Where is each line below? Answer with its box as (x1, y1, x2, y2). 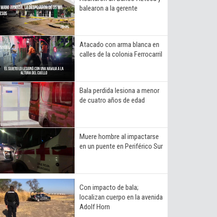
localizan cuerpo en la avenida (79, 192, 163, 201)
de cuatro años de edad (79, 95, 145, 105)
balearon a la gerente (79, 3, 138, 13)
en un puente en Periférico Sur (79, 141, 163, 151)
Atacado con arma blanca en (79, 40, 159, 49)
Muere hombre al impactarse (79, 132, 159, 141)
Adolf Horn (79, 202, 110, 211)
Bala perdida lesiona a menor (79, 86, 159, 95)
